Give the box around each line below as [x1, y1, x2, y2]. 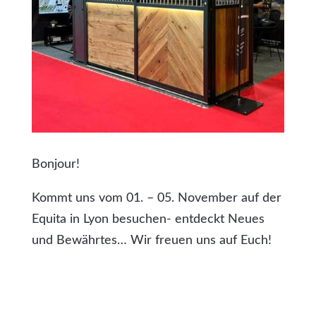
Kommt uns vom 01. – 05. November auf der [31, 191, 281, 205]
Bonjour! [31, 157, 80, 171]
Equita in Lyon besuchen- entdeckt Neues [31, 212, 265, 226]
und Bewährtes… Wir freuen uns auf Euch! [31, 233, 272, 247]
